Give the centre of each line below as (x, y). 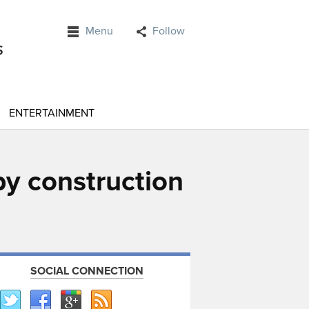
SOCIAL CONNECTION (87, 271)
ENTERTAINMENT (52, 113)
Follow (169, 31)
